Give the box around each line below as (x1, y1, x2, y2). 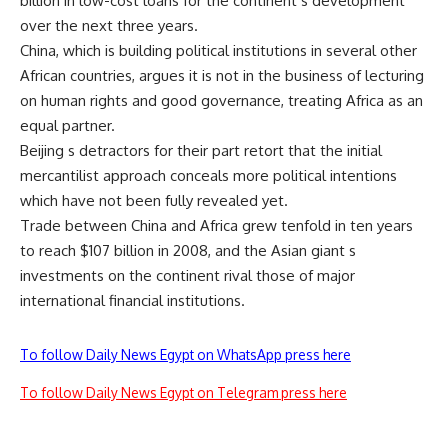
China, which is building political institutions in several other (20, 41, 417, 60)
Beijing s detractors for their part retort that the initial (20, 141, 382, 160)
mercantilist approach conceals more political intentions (20, 166, 397, 185)
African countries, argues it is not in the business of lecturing (20, 66, 424, 85)
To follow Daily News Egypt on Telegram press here (20, 384, 347, 401)
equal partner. (20, 116, 115, 135)
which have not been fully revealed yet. (20, 191, 288, 210)
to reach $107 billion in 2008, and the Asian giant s (20, 241, 356, 260)
